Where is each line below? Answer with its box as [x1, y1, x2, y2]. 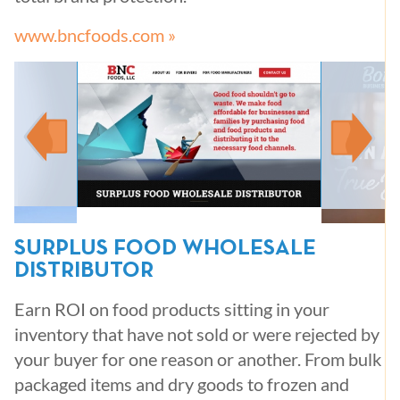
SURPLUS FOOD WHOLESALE [14, 238, 316, 259]
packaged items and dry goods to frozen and [14, 373, 349, 395]
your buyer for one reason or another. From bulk [14, 348, 381, 370]
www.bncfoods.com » [14, 24, 176, 46]
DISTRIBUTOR [14, 261, 154, 281]
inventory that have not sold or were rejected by [14, 323, 379, 345]
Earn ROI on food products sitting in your [14, 298, 329, 320]
